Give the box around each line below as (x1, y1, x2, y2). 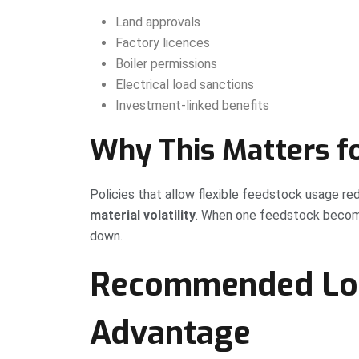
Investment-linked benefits (115, 98, 269, 114)
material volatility (90, 208, 196, 224)
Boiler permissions (115, 56, 217, 72)
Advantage (90, 312, 251, 355)
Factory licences (115, 35, 210, 51)
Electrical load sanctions (115, 77, 254, 93)
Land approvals (115, 14, 200, 30)
